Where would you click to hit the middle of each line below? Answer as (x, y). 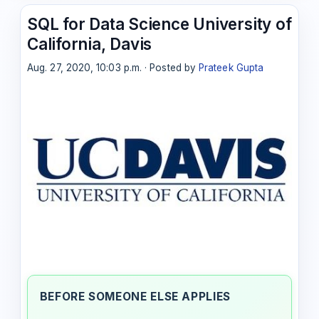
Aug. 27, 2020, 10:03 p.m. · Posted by (113, 68)
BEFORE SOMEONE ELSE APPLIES (135, 296)
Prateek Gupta (231, 68)
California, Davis (90, 43)
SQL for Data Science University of (159, 23)
